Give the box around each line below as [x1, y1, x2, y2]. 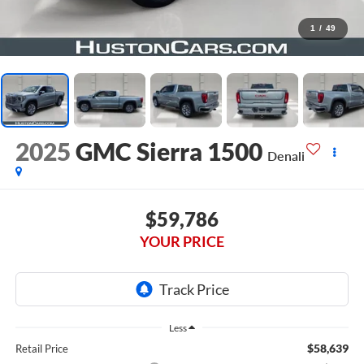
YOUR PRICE [140, 232, 224, 250]
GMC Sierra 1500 [75, 136, 262, 167]
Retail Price [15, 342, 68, 356]
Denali [266, 148, 305, 164]
